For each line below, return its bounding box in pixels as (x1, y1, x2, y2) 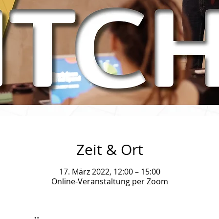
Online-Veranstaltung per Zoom (51, 176, 168, 187)
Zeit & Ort (76, 140, 143, 159)
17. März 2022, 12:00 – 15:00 (59, 166, 160, 177)
